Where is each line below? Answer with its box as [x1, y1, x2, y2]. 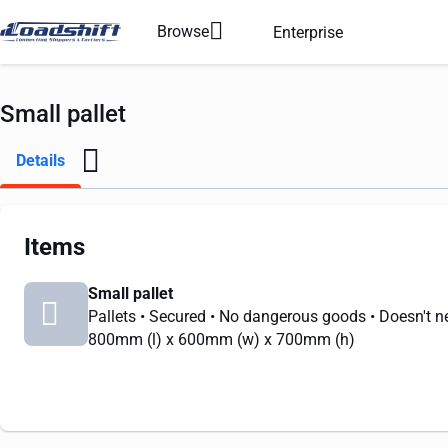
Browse [157, 21, 209, 41]
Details [16, 151, 65, 170]
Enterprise [273, 22, 343, 42]
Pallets [88, 307, 140, 326]
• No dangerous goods [210, 307, 370, 326]
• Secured [140, 307, 210, 326]
